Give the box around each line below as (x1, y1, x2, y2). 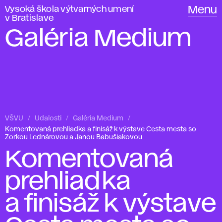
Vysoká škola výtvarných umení (5, 5, 134, 13)
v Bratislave (5, 14, 54, 22)
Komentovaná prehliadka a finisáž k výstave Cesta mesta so (5, 126, 196, 132)
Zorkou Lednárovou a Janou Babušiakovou (5, 134, 142, 140)
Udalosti (35, 115, 61, 121)
